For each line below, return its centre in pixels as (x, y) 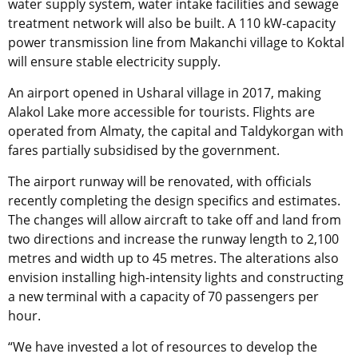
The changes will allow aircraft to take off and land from (175, 219)
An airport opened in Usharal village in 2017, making (165, 92)
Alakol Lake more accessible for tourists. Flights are (161, 111)
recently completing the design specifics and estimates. (174, 200)
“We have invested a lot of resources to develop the (163, 346)
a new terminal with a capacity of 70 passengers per (163, 296)
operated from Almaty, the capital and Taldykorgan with (176, 131)
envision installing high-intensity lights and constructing (176, 277)
